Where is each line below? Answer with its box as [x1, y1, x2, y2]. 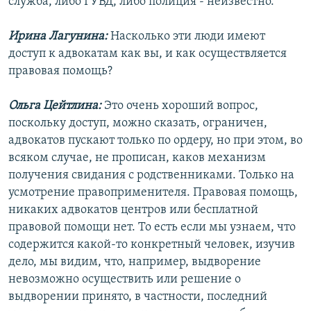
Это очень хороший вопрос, [101, 99, 258, 113]
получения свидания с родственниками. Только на [8, 169, 294, 183]
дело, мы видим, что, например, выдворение [8, 255, 261, 269]
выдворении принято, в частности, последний [8, 290, 267, 304]
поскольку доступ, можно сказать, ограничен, [8, 117, 267, 131]
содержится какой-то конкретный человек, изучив [8, 238, 295, 252]
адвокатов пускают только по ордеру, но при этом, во [8, 134, 303, 148]
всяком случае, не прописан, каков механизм [8, 151, 266, 165]
